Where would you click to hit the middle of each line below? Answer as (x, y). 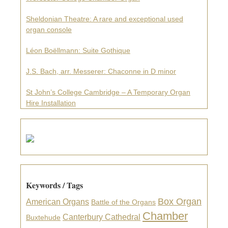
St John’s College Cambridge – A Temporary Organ (108, 92)
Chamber (165, 216)
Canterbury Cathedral (102, 217)
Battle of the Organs (123, 202)
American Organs (58, 201)
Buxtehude (43, 217)
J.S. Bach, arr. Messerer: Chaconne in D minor (101, 72)
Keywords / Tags (54, 185)
